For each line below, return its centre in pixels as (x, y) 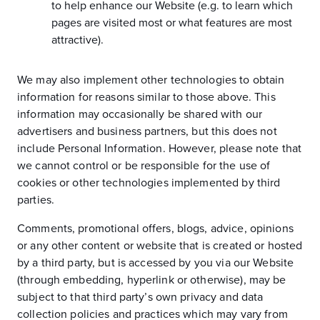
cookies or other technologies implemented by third (149, 183)
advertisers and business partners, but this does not (147, 131)
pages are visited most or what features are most (172, 23)
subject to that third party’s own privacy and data (140, 297)
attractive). (77, 40)
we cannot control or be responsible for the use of (144, 166)
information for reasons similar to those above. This (146, 97)
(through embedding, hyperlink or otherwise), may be (152, 280)
